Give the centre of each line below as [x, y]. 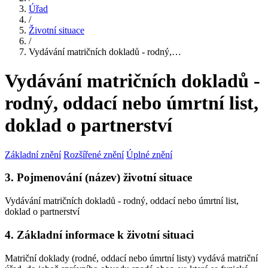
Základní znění [33, 154]
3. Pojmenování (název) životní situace [98, 178]
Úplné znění [149, 154]
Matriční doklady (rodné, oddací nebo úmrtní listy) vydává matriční [131, 258]
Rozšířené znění [94, 154]
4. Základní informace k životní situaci [99, 234]
